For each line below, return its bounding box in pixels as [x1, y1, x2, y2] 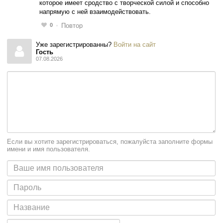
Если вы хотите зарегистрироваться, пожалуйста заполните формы [7, 137, 213, 145]
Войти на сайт [113, 40, 156, 48]
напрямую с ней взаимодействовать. [39, 7, 151, 15]
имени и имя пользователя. [7, 145, 91, 153]
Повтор [61, 21, 83, 29]
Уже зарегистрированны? [35, 40, 113, 48]
